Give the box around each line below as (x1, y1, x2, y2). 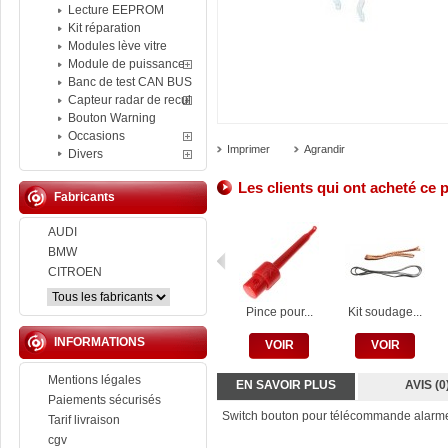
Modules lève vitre (68, 39, 167, 53)
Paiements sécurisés (48, 393, 161, 407)
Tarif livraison (48, 413, 120, 427)
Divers (68, 147, 103, 161)
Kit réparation (68, 21, 141, 35)
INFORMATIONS (54, 335, 145, 349)
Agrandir (304, 143, 345, 155)
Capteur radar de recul (68, 93, 191, 107)
